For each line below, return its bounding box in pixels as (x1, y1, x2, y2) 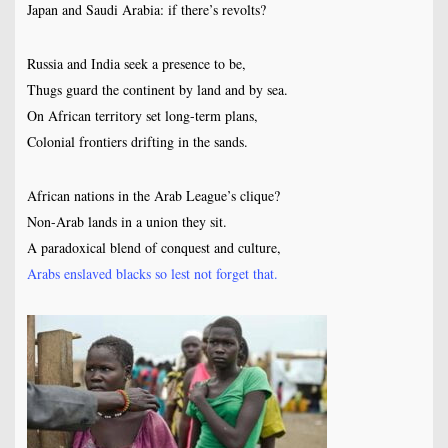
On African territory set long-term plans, (26, 106, 258, 126)
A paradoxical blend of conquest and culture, (26, 238, 281, 258)
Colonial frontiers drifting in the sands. (26, 132, 248, 152)
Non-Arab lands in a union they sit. (26, 212, 227, 232)
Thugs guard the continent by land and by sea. (26, 80, 288, 100)
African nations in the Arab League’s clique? (26, 186, 280, 206)
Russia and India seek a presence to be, (26, 54, 246, 74)
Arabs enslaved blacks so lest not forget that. (26, 264, 278, 284)
